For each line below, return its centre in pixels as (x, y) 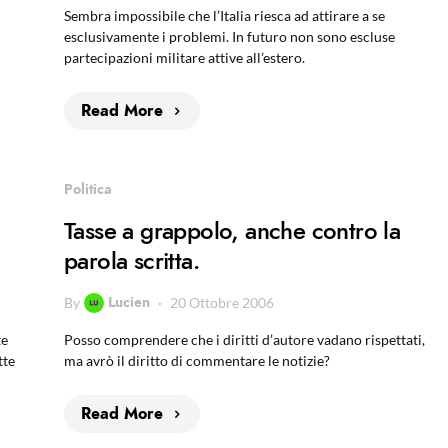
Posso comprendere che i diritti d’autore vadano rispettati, (244, 339)
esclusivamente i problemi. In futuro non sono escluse (229, 36)
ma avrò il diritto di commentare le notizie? (197, 360)
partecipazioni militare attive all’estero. (184, 57)
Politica (88, 189)
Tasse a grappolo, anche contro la (232, 230)
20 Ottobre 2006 (222, 302)
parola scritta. (131, 260)
